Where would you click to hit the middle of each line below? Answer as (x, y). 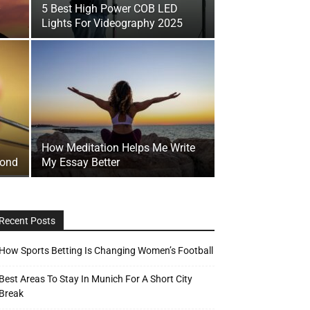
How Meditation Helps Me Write (118, 148)
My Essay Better (81, 162)
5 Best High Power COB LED (110, 9)
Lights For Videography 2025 (112, 23)
